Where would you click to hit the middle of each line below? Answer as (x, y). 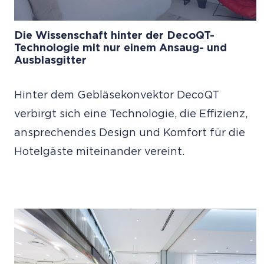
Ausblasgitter (50, 61)
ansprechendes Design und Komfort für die (130, 133)
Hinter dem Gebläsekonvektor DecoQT (117, 96)
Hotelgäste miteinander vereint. (99, 152)
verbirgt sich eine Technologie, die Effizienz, (131, 115)
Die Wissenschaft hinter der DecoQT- (114, 36)
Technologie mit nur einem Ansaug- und (121, 49)
